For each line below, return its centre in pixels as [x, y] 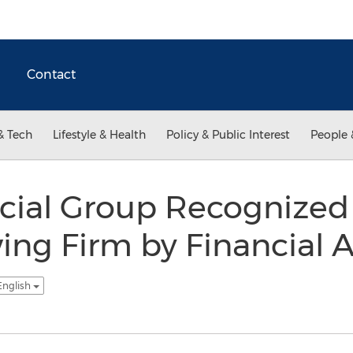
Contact [51, 74]
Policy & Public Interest [228, 135]
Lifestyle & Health [99, 135]
